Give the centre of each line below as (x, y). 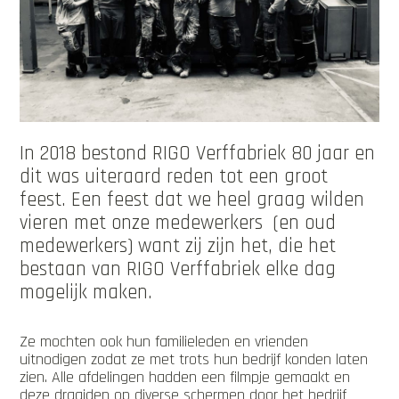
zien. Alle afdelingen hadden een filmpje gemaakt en (185, 377)
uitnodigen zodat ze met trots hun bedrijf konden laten (194, 359)
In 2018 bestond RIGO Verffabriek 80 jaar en (198, 153)
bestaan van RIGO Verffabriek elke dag (178, 269)
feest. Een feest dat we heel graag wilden (192, 199)
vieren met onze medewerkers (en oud (178, 223)
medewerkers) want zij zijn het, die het (178, 246)
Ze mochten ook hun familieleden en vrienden (164, 341)
